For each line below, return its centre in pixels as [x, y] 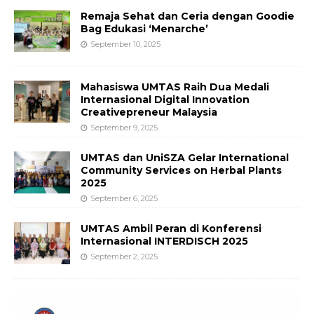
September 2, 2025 [124, 257]
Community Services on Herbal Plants [181, 171]
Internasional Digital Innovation [165, 99]
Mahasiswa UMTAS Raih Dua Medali [175, 87]
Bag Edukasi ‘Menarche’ [144, 28]
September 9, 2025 [124, 127]
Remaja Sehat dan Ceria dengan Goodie [187, 16]
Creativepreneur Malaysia [149, 112]
